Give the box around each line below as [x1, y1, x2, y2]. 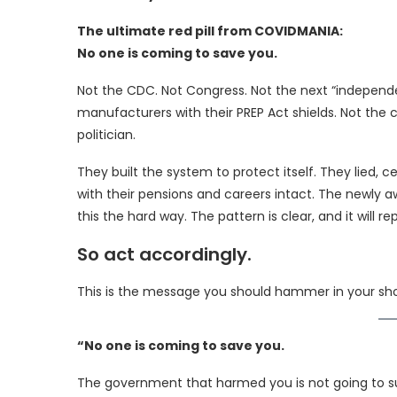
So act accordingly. [77, 241, 252, 267]
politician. [77, 125, 136, 144]
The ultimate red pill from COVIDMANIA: [77, 21, 343, 40]
